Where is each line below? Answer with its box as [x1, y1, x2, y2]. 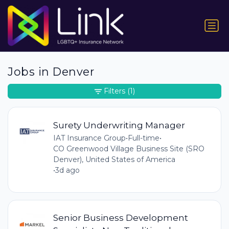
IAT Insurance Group [53, 133, 126, 143]
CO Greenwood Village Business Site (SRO [53, 144, 204, 153]
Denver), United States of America [53, 154, 175, 164]
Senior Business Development [53, 212, 188, 223]
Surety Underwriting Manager [53, 119, 185, 130]
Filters [103, 86, 125, 96]
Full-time [127, 133, 159, 143]
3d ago [55, 165, 80, 175]
